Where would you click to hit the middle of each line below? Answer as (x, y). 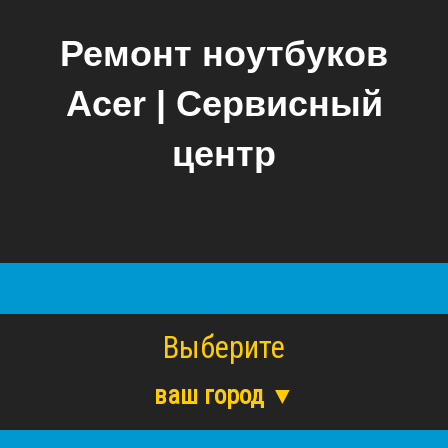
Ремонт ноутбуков (224, 54)
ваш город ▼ (224, 396)
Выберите (224, 348)
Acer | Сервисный (224, 104)
